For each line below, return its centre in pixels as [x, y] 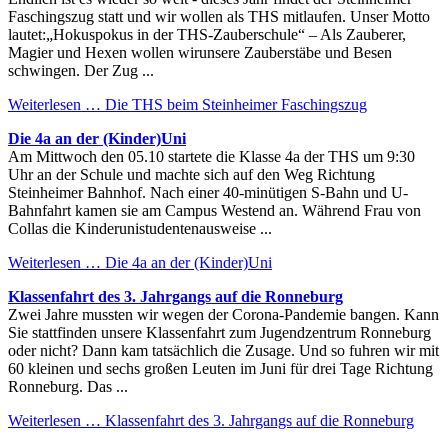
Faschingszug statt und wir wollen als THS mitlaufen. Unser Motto [219, 16]
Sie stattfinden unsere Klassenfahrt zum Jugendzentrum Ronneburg [219, 332]
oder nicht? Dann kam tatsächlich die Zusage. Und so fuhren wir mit [223, 350]
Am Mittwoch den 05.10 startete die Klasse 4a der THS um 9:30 [211, 156]
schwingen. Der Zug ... [81, 70]
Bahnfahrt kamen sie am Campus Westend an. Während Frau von [214, 210]
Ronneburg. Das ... [68, 386]
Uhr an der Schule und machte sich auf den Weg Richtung [191, 174]
